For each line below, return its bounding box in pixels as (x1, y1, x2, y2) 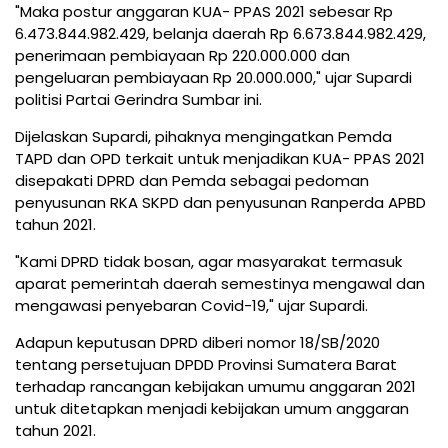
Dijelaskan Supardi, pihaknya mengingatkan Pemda (15, 125, 392, 147)
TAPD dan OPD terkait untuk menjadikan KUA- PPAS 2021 (15, 147, 425, 169)
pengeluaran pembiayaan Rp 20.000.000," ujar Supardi (15, 66, 412, 88)
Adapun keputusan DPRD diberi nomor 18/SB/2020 (15, 331, 380, 353)
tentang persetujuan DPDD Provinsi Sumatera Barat (15, 353, 397, 375)
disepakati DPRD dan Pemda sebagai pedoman (15, 169, 369, 191)
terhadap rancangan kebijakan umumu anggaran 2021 (15, 375, 416, 397)
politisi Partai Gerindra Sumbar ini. (15, 88, 262, 110)
